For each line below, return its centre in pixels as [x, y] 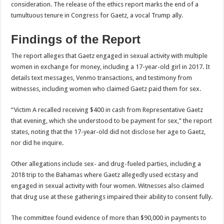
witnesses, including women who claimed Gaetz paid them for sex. [106, 89]
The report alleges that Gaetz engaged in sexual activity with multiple [109, 56]
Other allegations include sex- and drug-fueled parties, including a [106, 164]
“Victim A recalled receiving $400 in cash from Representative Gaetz [107, 110]
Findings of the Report [76, 39]
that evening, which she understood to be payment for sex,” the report [112, 121]
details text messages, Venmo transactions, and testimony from [102, 78]
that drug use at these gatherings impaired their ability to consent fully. [112, 197]
